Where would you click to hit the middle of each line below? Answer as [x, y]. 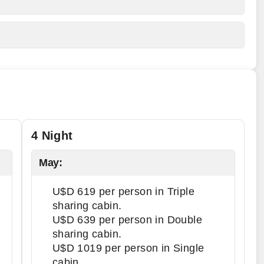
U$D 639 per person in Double [127, 220]
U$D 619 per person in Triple [123, 192]
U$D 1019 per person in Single [128, 248]
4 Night [52, 136]
